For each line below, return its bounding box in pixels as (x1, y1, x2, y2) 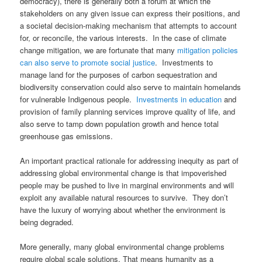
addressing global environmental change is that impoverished (20, 167, 227, 178)
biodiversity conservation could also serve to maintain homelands (20, 81, 242, 92)
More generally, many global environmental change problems (20, 241, 225, 253)
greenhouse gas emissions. (20, 130, 116, 142)
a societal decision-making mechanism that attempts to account (20, 19, 237, 31)
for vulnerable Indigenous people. (20, 93, 137, 105)
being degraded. (20, 216, 74, 227)
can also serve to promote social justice (20, 56, 156, 68)
